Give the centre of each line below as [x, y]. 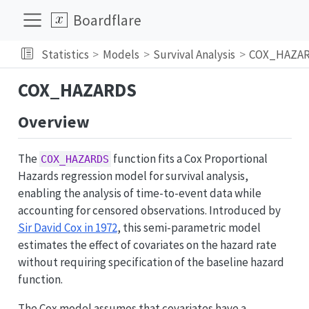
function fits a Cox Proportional [190, 158]
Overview [53, 122]
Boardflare [108, 20]
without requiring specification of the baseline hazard [151, 262]
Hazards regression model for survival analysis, [133, 176]
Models [121, 54]
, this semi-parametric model [189, 227]
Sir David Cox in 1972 [67, 227]
